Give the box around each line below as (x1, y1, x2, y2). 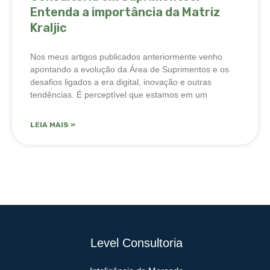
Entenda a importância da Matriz (30, 4, 220, 19)
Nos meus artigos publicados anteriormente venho (30, 51, 222, 61)
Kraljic (30, 20, 67, 35)
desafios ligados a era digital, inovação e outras (30, 77, 212, 87)
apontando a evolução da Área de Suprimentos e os (30, 64, 229, 74)
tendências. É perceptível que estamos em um (30, 89, 207, 99)
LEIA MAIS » (30, 120, 75, 129)
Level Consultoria (90, 236, 183, 250)
